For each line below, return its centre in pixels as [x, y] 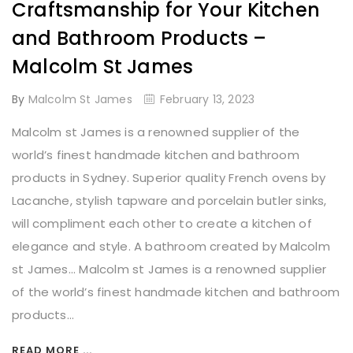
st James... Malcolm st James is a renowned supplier [169, 269]
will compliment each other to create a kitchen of [162, 224]
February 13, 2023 [207, 100]
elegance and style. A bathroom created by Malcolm [171, 247]
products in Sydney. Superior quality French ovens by [169, 178]
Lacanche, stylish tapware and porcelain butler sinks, [169, 201]
